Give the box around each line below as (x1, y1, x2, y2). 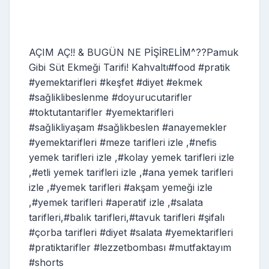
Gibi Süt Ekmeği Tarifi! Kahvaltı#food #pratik (29, 61, 230, 73)
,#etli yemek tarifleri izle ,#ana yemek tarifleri (29, 166, 233, 178)
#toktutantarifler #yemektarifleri (29, 106, 174, 118)
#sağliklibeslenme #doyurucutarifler (29, 91, 192, 103)
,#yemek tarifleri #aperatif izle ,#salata (29, 196, 203, 208)
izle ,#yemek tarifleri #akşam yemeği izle (29, 181, 213, 193)
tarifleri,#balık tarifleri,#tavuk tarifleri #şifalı (29, 211, 225, 223)
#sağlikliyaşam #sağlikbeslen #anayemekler (29, 121, 227, 133)
